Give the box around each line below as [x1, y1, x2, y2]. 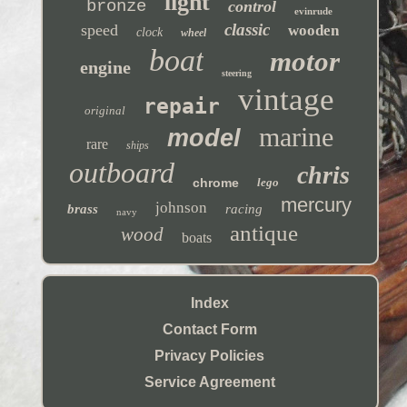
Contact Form [162, 321, 257, 337]
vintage [238, 81, 335, 117]
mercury [281, 193, 352, 216]
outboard [69, 155, 175, 189]
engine [79, 56, 131, 77]
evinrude [294, 5, 333, 16]
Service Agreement [144, 373, 275, 390]
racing [225, 201, 263, 216]
